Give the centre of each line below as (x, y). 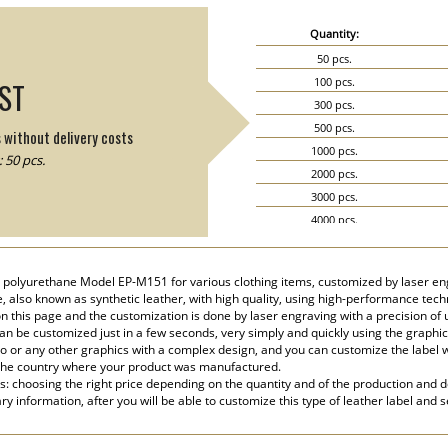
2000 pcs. (335, 173)
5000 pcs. (335, 242)
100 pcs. (335, 81)
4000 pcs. (335, 219)
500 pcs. (335, 127)
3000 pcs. (335, 196)
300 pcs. (335, 104)
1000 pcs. (335, 150)
